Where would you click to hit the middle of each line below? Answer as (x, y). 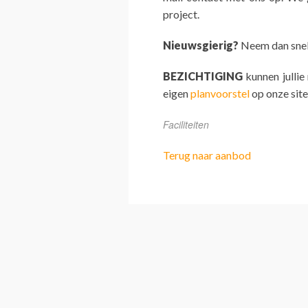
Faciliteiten (186, 124)
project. (181, 14)
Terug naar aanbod (207, 155)
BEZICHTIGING (203, 76)
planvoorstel (220, 93)
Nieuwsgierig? (201, 45)
